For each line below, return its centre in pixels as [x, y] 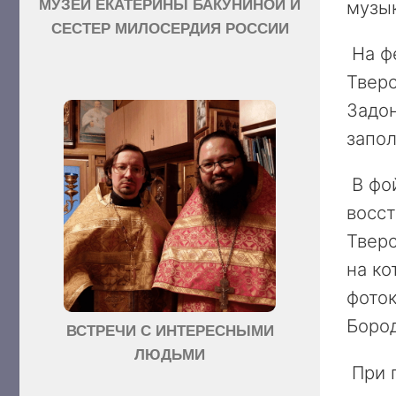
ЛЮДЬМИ [170, 355]
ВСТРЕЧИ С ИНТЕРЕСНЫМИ [170, 331]
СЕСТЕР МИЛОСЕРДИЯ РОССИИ [170, 29]
